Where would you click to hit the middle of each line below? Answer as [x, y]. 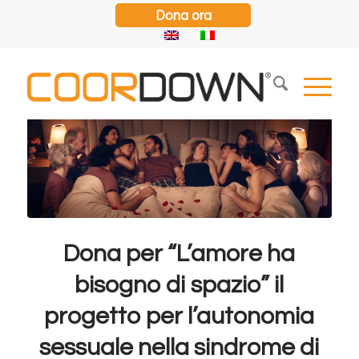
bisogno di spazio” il [179, 285]
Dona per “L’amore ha [179, 254]
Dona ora [183, 15]
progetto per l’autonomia [179, 317]
